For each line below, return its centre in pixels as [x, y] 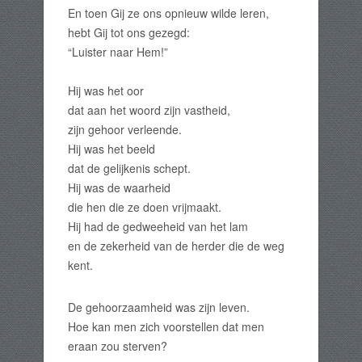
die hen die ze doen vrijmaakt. [145, 207]
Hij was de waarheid [119, 188]
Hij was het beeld [112, 149]
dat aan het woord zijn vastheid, [149, 110]
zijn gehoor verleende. [125, 130]
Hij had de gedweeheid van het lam [158, 227]
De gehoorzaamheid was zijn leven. [159, 307]
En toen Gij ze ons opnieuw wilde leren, [168, 13]
